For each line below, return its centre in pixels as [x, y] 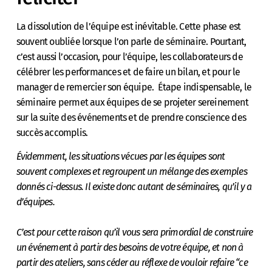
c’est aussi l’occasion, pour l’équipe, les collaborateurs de [129, 56]
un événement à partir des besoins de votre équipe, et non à [130, 248]
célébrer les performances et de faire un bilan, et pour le [128, 72]
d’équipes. [35, 202]
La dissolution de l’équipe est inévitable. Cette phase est [128, 26]
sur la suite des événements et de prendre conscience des [131, 117]
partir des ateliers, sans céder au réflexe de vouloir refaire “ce [132, 263]
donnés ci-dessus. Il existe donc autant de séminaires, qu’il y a [134, 187]
